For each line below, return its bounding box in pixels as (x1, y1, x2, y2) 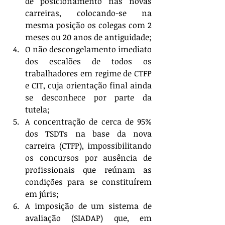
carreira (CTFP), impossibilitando (25, 140, 152, 151)
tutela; (25, 104, 54, 115)
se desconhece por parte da (25, 92, 152, 103)
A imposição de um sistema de (25, 200, 152, 211)
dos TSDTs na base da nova (25, 128, 152, 139)
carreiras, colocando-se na (25, 8, 152, 19)
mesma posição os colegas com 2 (25, 20, 152, 31)
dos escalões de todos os (25, 56, 152, 67)
